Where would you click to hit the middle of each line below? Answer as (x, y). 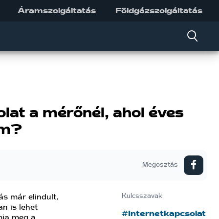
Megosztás (160, 165)
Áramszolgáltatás (57, 11)
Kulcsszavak (142, 196)
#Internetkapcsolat (164, 213)
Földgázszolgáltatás (159, 11)
